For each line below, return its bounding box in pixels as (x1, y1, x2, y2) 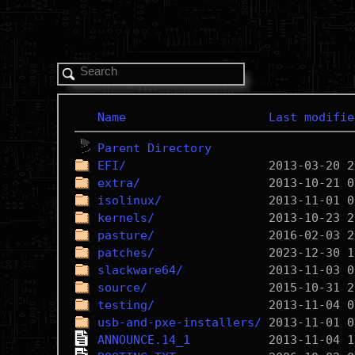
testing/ (97, 298, 155, 312)
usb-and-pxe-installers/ (97, 315, 261, 330)
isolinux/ (97, 193, 162, 208)
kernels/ (97, 211, 155, 225)
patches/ (97, 246, 155, 260)
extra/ (97, 176, 140, 190)
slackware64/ (97, 263, 183, 277)
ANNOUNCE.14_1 (97, 333, 190, 347)
